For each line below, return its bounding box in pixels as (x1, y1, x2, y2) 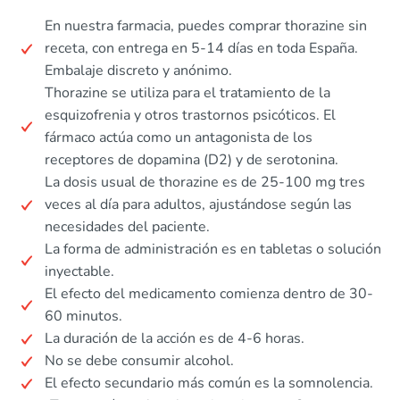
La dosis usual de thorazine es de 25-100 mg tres (45, 172, 365, 193)
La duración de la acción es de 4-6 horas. (45, 329, 304, 349)
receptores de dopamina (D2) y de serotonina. (45, 150, 338, 171)
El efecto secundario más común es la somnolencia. (45, 373, 373, 394)
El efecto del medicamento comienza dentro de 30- (45, 284, 373, 304)
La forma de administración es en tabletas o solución (45, 239, 381, 260)
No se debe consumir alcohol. (45, 351, 234, 371)
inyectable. (45, 262, 114, 282)
